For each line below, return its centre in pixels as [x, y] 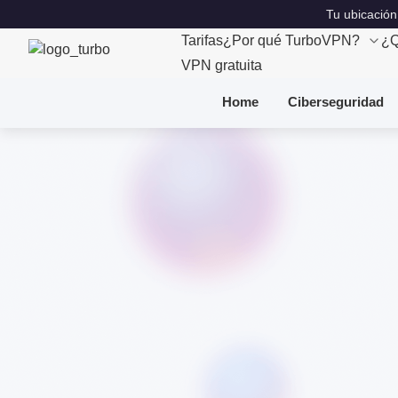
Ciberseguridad [336, 101]
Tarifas [202, 40]
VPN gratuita [222, 65]
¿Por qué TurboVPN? [291, 40]
